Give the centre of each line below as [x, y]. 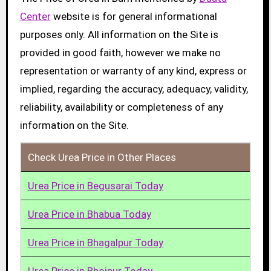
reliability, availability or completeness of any [121, 107]
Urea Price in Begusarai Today [95, 186]
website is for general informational [134, 17]
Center [35, 17]
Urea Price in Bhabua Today [89, 214]
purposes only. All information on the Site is [119, 35]
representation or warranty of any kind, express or [133, 71]
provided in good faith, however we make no [120, 53]
